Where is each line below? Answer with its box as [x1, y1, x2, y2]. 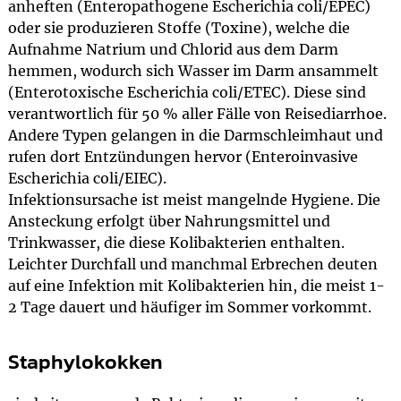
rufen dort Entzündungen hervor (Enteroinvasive [7, 148, 358, 166]
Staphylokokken [7, 346, 163, 377]
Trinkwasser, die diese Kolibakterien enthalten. [7, 234, 345, 252]
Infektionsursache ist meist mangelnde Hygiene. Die [7, 191, 380, 209]
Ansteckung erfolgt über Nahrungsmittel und [7, 212, 330, 230]
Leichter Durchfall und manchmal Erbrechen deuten [7, 255, 378, 273]
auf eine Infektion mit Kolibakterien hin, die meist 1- [7, 277, 385, 294]
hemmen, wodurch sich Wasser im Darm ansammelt [7, 62, 379, 80]
